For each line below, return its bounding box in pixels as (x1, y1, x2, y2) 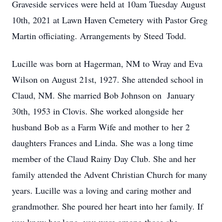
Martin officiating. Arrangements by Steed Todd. (12, 30, 186, 42)
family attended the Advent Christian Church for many (12, 168, 207, 180)
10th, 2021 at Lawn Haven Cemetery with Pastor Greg (12, 14, 208, 26)
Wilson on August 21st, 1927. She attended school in (12, 73, 203, 85)
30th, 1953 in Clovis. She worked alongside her (12, 105, 183, 117)
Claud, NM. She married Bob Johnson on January (12, 89, 195, 101)
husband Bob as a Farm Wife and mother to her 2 (12, 121, 190, 133)
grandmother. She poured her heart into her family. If (12, 200, 203, 212)
